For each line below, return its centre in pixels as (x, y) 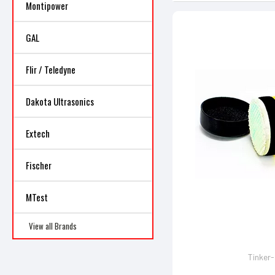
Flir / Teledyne (51, 69)
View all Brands (53, 226)
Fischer (39, 165)
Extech (38, 133)
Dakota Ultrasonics (60, 101)
